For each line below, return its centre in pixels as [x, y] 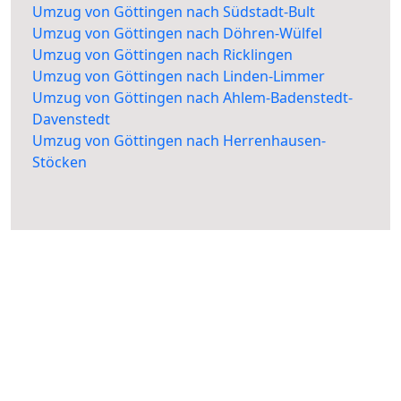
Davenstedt [71, 119]
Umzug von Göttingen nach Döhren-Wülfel [177, 34]
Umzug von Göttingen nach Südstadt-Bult [174, 12]
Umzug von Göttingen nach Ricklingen [162, 55]
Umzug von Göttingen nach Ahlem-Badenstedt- [192, 98]
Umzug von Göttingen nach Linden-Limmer [179, 77]
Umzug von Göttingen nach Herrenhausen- [179, 141]
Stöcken [60, 162]
